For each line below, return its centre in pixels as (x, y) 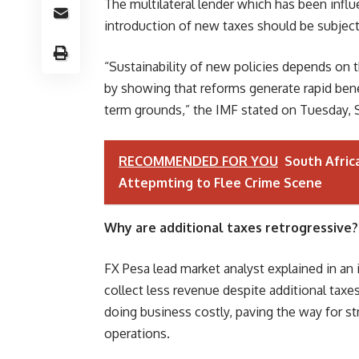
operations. (137, 333)
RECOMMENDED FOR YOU (198, 161)
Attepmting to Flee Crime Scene (220, 183)
